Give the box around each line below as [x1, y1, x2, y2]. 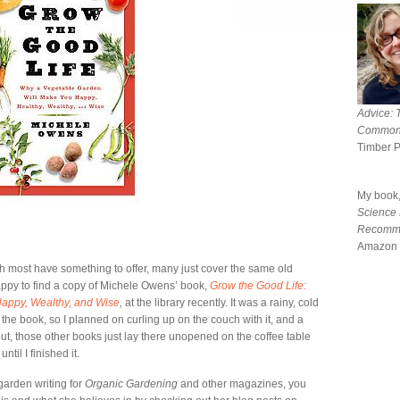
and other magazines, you [178, 378, 307, 391]
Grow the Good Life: [210, 279, 307, 293]
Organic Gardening [85, 378, 179, 391]
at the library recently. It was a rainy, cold [125, 296, 320, 310]
